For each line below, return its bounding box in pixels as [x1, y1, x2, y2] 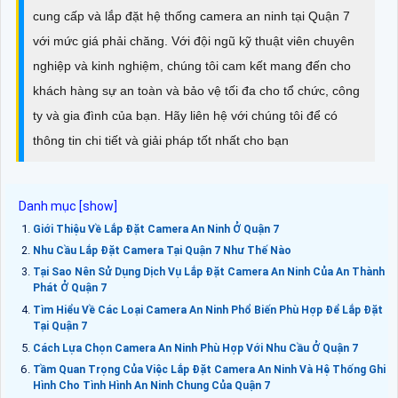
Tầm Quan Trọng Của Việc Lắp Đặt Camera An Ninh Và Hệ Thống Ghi [33, 362, 386, 376]
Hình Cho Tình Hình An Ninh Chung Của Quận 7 [33, 378, 270, 393]
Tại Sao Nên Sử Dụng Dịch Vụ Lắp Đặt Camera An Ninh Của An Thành [33, 265, 385, 278]
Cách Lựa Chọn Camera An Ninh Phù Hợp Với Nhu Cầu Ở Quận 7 [33, 341, 358, 354]
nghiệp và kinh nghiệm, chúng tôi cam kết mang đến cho [33, 58, 351, 73]
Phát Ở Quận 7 [33, 281, 107, 295]
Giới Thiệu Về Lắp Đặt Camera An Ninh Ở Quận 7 [33, 222, 279, 235]
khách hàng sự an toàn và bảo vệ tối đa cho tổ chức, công [33, 83, 360, 98]
